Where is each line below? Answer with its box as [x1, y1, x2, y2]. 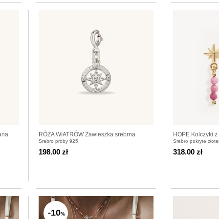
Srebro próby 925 [39, 138, 78, 144]
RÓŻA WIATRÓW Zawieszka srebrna [39, 131, 135, 138]
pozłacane [173, 139, 201, 147]
